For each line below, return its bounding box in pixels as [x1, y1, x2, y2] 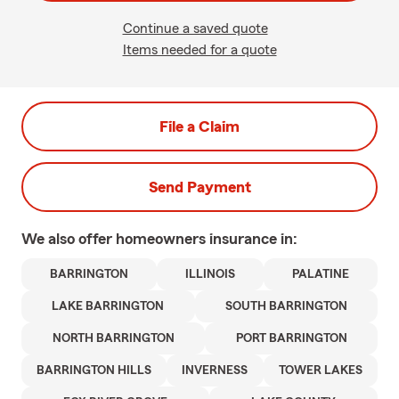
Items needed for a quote [122, 43, 277, 57]
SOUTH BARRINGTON [224, 300, 347, 313]
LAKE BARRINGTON [52, 300, 165, 313]
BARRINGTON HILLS [37, 364, 152, 377]
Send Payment [148, 179, 251, 195]
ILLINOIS [185, 268, 235, 281]
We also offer [21, 231, 116, 247]
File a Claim [159, 118, 240, 134]
